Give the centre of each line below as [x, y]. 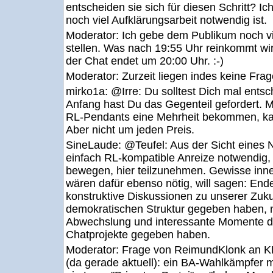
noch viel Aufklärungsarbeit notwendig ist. [166, 20]
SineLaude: [95, 145]
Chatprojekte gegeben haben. [138, 235]
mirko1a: [88, 91]
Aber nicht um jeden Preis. [130, 130]
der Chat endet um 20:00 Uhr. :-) [145, 61]
